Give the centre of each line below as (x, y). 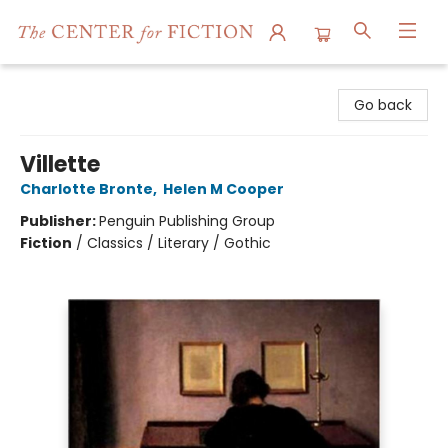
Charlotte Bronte (86, 189)
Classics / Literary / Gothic (179, 243)
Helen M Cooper (223, 189)
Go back (383, 105)
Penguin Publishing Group (187, 221)
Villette (60, 164)
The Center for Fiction (92, 83)
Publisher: (59, 221)
